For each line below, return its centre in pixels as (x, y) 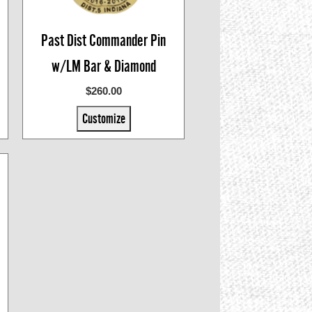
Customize (103, 118)
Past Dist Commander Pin (103, 40)
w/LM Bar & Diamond (103, 66)
